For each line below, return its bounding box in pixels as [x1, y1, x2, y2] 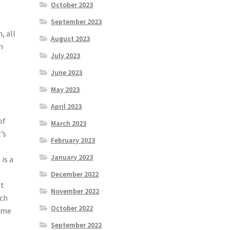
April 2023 [51, 101, 82, 111]
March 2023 [51, 118, 87, 128]
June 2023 [51, 67, 83, 77]
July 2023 [51, 50, 81, 60]
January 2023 [51, 152, 93, 162]
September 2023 [51, 16, 102, 26]
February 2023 [51, 135, 95, 145]
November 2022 [51, 186, 100, 196]
